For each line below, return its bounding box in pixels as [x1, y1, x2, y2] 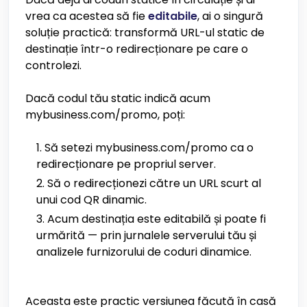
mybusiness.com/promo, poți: [25, 107, 185, 123]
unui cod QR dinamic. [36, 192, 147, 208]
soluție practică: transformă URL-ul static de [25, 25, 265, 40]
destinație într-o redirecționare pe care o [25, 41, 248, 57]
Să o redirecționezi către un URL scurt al [47, 175, 261, 191]
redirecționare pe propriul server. [36, 156, 216, 172]
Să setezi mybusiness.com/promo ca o [45, 140, 254, 156]
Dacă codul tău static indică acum [25, 90, 210, 106]
